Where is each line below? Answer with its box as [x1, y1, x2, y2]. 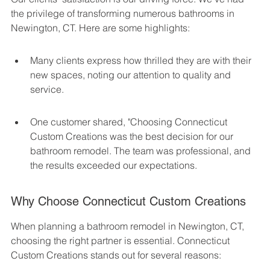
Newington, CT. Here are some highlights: [11, 21, 190, 34]
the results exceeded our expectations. [30, 159, 197, 171]
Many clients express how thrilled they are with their [30, 54, 254, 66]
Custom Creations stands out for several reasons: [11, 248, 221, 261]
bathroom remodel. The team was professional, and [30, 144, 253, 157]
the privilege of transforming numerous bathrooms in [11, 7, 237, 19]
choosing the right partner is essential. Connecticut [11, 234, 232, 246]
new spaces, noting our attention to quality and [30, 68, 233, 81]
